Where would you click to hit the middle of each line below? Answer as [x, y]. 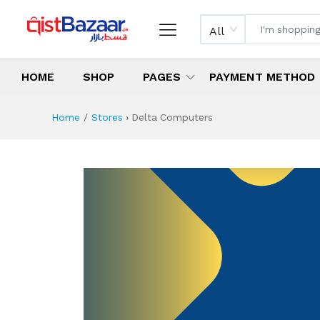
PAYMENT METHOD [262, 77]
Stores [107, 117]
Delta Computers [172, 117]
